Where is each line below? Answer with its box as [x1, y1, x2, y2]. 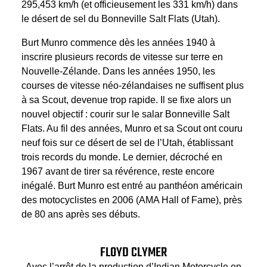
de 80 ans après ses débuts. [21, 209, 140, 220]
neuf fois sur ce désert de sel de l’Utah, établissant [21, 138, 233, 148]
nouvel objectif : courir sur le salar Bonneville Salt [21, 109, 229, 120]
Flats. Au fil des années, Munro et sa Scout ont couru [21, 123, 243, 134]
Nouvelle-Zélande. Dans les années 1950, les [21, 66, 215, 77]
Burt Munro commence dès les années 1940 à [21, 38, 215, 48]
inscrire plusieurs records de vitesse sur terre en [21, 52, 223, 63]
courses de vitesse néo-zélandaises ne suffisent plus [21, 80, 244, 91]
